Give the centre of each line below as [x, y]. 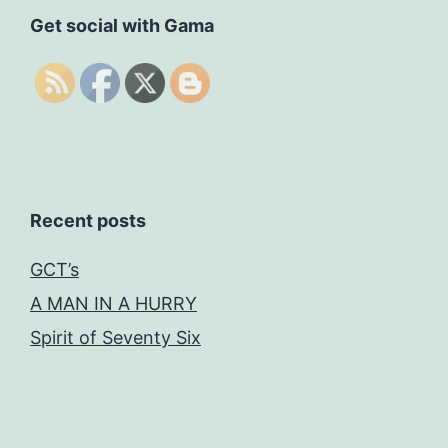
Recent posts [88, 220]
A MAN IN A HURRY [113, 303]
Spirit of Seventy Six [115, 337]
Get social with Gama [122, 25]
